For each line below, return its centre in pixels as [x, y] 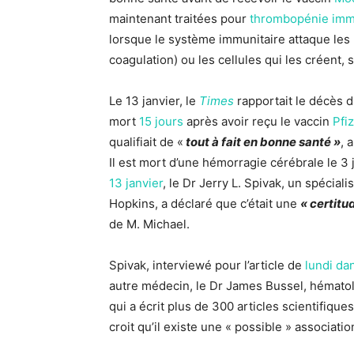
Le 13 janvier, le [154, 101]
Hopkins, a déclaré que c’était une [205, 203]
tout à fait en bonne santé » [262, 142]
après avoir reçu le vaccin [258, 121]
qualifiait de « [146, 142]
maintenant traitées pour [179, 19]
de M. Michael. [149, 224]
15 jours [161, 121]
